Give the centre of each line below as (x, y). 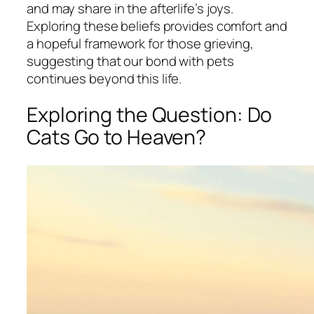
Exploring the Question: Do (150, 115)
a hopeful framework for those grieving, (141, 43)
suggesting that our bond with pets (130, 61)
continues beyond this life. (104, 78)
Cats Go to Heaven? (117, 137)
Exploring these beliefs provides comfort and (157, 26)
